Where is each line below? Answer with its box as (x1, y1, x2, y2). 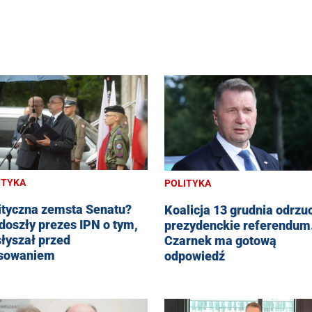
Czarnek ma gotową (164, 233, 276, 248)
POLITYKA (164, 177, 211, 189)
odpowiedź (164, 248, 225, 263)
